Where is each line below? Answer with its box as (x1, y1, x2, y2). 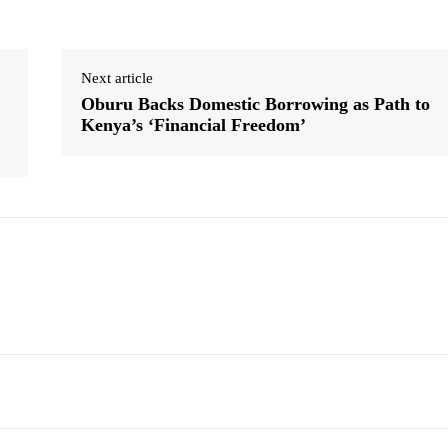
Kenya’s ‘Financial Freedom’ (80, 115, 306, 136)
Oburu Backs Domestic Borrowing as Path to (80, 94, 430, 115)
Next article (80, 70, 153, 87)
